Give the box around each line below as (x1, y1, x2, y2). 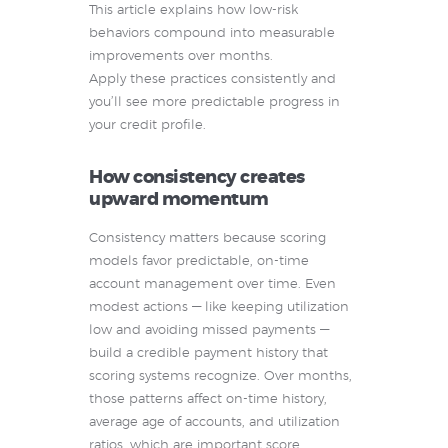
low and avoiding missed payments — (89, 324, 329, 338)
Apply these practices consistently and (89, 73, 336, 87)
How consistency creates (89, 169, 305, 188)
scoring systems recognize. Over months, (89, 370, 352, 384)
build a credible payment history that (89, 347, 328, 361)
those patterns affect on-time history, (89, 393, 327, 407)
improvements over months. (89, 50, 273, 64)
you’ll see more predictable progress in (89, 96, 340, 110)
